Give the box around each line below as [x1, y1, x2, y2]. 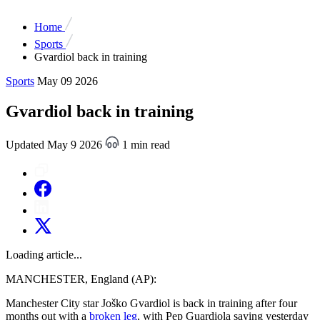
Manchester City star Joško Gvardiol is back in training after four [6, 296, 297, 309]
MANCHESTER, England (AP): [6, 272, 156, 285]
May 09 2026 [37, 75, 98, 87]
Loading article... [6, 248, 82, 261]
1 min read [119, 138, 170, 151]
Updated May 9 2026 [6, 138, 105, 151]
